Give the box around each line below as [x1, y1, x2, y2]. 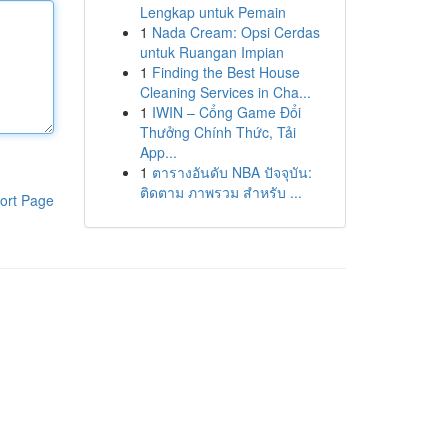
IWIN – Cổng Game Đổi [151, 102, 301, 122]
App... [139, 142, 177, 162]
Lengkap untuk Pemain [139, 2, 286, 22]
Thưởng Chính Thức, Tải [139, 122, 296, 142]
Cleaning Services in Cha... [139, 82, 311, 102]
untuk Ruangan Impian [139, 42, 284, 62]
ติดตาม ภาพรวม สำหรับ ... [139, 182, 302, 202]
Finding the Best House [151, 62, 300, 82]
